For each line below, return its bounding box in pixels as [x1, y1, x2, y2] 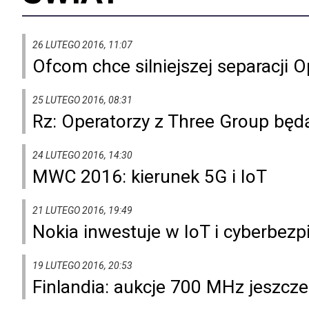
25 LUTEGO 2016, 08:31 [32, 94, 132, 106]
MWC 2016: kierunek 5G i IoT [32, 166, 267, 187]
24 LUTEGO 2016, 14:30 [32, 149, 132, 161]
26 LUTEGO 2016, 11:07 [32, 39, 132, 50]
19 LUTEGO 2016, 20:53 [32, 259, 132, 271]
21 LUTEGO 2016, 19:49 [32, 204, 132, 216]
